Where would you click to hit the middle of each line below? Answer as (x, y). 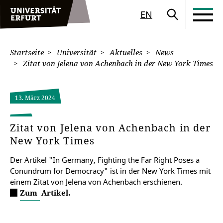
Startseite (27, 52)
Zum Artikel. (45, 193)
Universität (76, 52)
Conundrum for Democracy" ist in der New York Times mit (110, 171)
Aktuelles (125, 52)
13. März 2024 (35, 98)
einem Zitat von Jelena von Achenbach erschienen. (96, 182)
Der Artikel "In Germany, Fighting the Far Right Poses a (105, 160)
